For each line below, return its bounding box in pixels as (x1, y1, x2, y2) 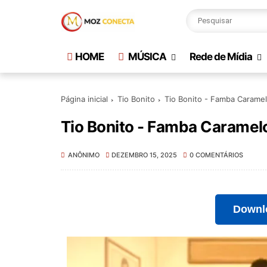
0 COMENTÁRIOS (189, 151, 243, 159)
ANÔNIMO (68, 151, 100, 159)
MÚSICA (126, 51, 166, 63)
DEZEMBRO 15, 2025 (111, 151, 178, 159)
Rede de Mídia (190, 51, 252, 63)
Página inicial (61, 94, 108, 104)
